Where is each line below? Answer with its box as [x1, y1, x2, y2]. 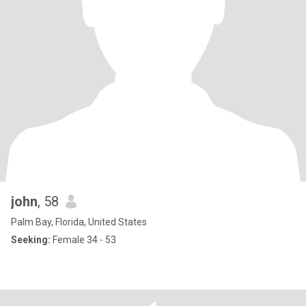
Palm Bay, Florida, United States [11, 217, 147, 227]
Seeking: [11, 234, 51, 245]
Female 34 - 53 [51, 234, 116, 245]
